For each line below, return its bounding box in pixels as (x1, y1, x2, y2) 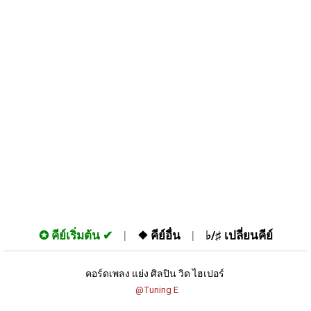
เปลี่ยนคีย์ (224, 228, 273, 242)
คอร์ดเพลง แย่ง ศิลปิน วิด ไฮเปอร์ (85, 268, 226, 279)
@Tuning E (135, 285, 178, 295)
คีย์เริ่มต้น (51, 228, 100, 242)
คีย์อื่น (150, 228, 180, 242)
